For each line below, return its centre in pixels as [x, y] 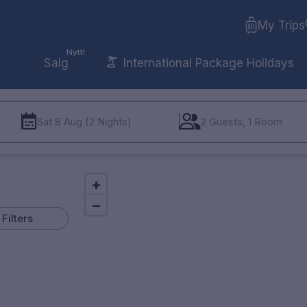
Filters [17, 218]
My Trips [281, 26]
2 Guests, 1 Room [242, 122]
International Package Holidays [207, 63]
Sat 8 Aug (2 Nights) [85, 122]
